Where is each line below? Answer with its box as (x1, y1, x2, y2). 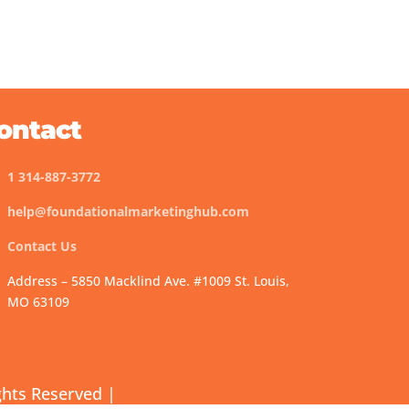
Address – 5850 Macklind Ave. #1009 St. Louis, (7, 271, 290, 289)
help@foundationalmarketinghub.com (7, 203, 250, 221)
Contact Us (7, 236, 78, 255)
